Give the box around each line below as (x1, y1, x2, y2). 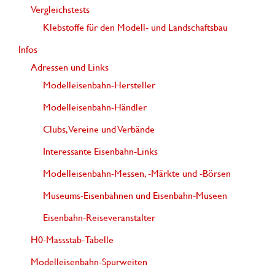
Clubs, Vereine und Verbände (43, 123, 155, 136)
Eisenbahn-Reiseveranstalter (43, 211, 155, 224)
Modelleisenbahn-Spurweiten (31, 255, 147, 268)
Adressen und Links (31, 61, 109, 74)
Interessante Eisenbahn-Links (43, 145, 158, 158)
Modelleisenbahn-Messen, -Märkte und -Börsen (43, 167, 231, 180)
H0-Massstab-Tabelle (31, 233, 114, 246)
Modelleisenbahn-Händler (43, 101, 147, 114)
